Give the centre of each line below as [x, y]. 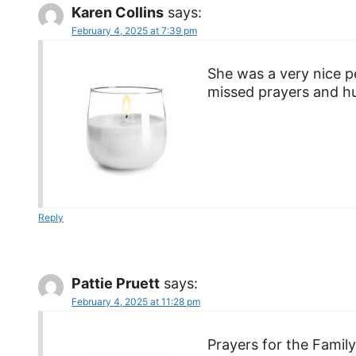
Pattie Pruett [116, 283]
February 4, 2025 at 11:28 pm [136, 301]
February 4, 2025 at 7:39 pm [135, 30]
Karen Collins [118, 12]
